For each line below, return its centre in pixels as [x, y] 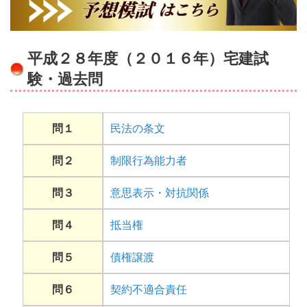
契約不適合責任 [149, 290]
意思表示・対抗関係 [160, 193]
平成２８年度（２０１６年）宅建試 [148, 59]
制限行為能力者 [149, 161]
